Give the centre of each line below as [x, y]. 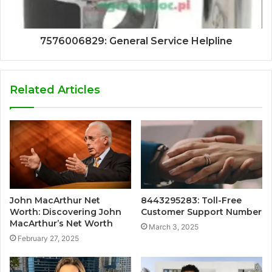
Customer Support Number [201, 212]
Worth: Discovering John [66, 212]
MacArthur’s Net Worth [61, 223]
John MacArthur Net [55, 200]
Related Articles [55, 90]
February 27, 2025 [48, 238]
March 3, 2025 [174, 226]
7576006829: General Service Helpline [136, 41]
